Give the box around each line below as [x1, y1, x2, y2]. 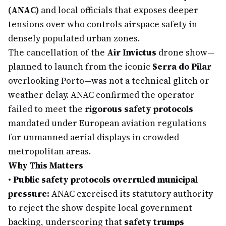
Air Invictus [107, 46, 156, 59]
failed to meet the [8, 103, 85, 115]
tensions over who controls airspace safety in [8, 18, 197, 30]
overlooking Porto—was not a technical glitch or [8, 75, 209, 87]
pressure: [8, 188, 49, 200]
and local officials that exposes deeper [39, 4, 198, 16]
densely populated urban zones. [8, 32, 140, 44]
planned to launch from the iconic [8, 61, 152, 73]
